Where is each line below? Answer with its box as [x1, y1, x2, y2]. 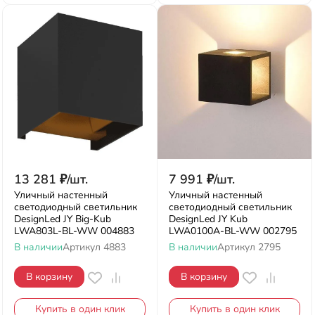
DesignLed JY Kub [169, 212, 247, 226]
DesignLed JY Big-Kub [14, 212, 111, 226]
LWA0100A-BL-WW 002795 [169, 224, 297, 238]
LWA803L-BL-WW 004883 [14, 224, 134, 238]
